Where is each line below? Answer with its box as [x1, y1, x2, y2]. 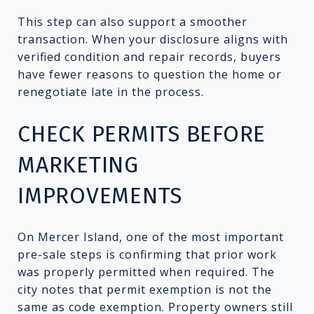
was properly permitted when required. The [18, 264, 275, 280]
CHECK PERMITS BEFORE [18, 120, 266, 147]
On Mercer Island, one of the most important [18, 228, 284, 245]
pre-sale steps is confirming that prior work [18, 246, 277, 262]
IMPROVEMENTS [18, 182, 182, 209]
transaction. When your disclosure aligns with [18, 31, 288, 47]
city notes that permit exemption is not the [18, 281, 272, 297]
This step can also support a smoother [18, 13, 247, 29]
